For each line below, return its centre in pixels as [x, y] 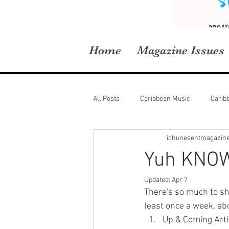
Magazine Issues [181, 50]
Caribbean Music [165, 99]
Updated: [158, 180]
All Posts [106, 99]
